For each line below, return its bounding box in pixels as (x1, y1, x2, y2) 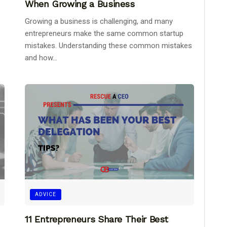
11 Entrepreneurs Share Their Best (25, 214, 169, 225)
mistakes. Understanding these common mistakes (25, 41, 192, 51)
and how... (25, 53, 57, 63)
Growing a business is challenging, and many (25, 17, 173, 26)
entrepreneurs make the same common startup (25, 29, 183, 39)
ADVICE (35, 192, 56, 198)
